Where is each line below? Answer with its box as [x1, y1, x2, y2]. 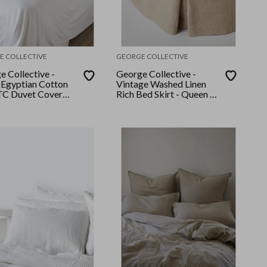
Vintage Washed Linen [116, 78, 207, 90]
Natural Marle [116, 98, 175, 110]
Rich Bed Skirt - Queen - [116, 88, 136, 100]
